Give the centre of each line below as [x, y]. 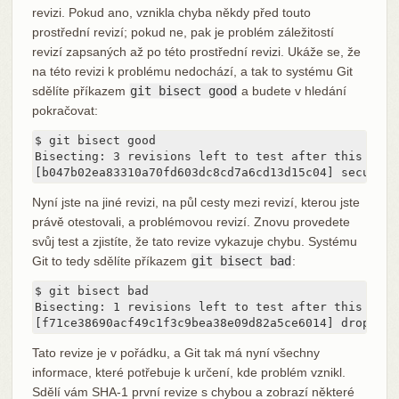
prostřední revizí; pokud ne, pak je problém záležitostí [183, 32]
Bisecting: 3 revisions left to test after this [198, 156]
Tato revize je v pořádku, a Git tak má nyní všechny [175, 352]
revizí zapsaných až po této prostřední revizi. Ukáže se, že [196, 51]
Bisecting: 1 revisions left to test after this [198, 306]
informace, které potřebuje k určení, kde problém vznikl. [188, 372]
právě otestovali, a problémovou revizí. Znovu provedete [191, 221]
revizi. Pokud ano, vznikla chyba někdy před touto [171, 12]
